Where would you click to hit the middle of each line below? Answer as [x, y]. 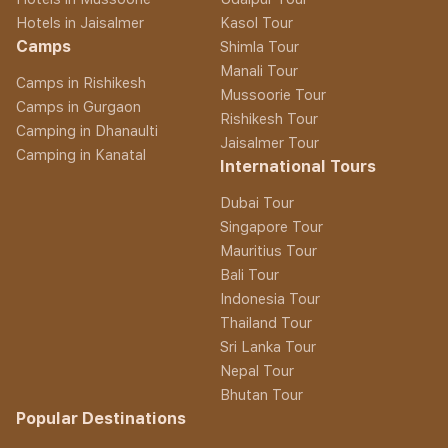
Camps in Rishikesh [81, 82]
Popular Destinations [101, 418]
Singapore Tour [271, 226]
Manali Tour [258, 70]
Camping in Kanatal [81, 154]
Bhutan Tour [261, 394]
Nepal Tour [256, 370]
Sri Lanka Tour [267, 346]
